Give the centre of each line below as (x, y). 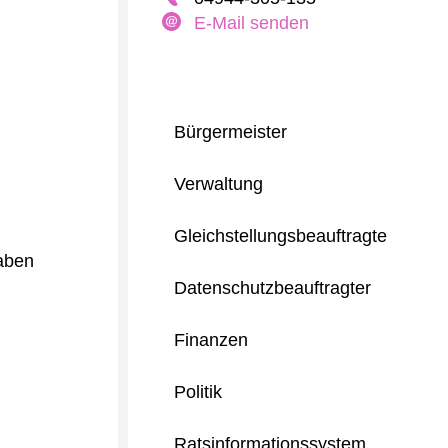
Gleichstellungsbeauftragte (280, 236)
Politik (198, 392)
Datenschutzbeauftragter (272, 288)
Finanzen (211, 340)
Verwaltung (218, 184)
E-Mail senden (251, 23)
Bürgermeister (230, 132)
